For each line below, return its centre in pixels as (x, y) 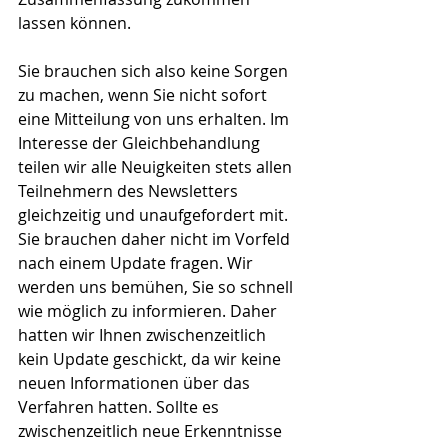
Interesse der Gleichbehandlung (141, 143)
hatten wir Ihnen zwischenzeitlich (144, 335)
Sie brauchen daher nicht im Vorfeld (156, 239)
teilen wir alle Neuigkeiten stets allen (157, 167)
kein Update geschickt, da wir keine (151, 359)
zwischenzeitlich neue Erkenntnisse (152, 431)
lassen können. (74, 23)
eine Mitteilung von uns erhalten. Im (155, 119)
